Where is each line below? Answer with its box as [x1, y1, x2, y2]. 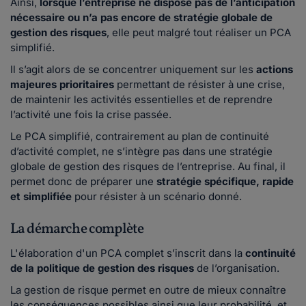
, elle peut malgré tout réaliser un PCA [107, 25, 291, 39]
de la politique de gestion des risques [10, 261, 197, 275]
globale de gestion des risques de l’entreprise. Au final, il [10, 159, 286, 173]
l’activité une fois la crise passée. [10, 107, 174, 121]
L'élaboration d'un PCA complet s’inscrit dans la [10, 246, 245, 260]
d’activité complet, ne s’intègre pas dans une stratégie [10, 144, 273, 158]
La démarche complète [10, 219, 146, 239]
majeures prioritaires [10, 77, 117, 91]
